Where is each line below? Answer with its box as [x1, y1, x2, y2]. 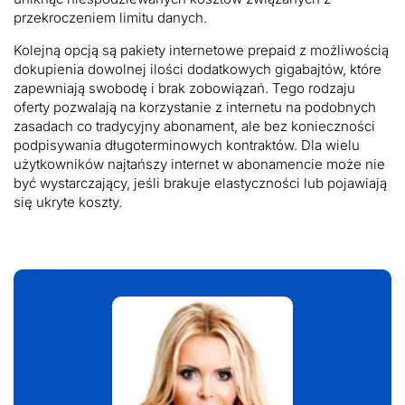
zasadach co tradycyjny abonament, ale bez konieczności [14, 117, 375, 135]
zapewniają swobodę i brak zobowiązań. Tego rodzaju [14, 79, 355, 97]
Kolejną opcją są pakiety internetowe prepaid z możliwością [14, 41, 389, 59]
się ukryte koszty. [14, 193, 122, 211]
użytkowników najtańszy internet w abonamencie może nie [14, 155, 385, 173]
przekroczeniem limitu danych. [14, 8, 207, 26]
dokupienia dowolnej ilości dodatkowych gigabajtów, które [14, 60, 381, 78]
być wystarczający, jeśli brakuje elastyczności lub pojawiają [14, 174, 387, 192]
